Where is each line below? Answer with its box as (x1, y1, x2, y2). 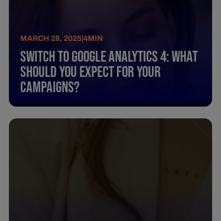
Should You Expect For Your (20, 63, 161, 81)
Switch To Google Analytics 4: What (20, 47, 198, 66)
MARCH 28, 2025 (20, 34, 82, 43)
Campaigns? (20, 78, 80, 97)
